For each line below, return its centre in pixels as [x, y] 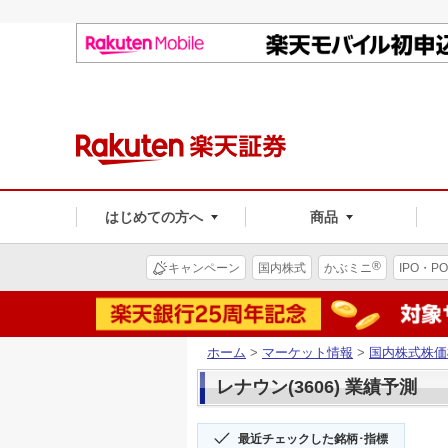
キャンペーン [204, 267]
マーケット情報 [307, 352]
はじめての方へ [153, 216]
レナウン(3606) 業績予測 [316, 386]
